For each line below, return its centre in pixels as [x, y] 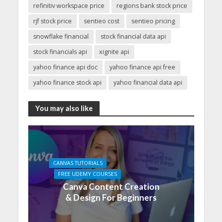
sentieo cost [101, 21]
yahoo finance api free [142, 67]
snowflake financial [61, 37]
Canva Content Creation [111, 187]
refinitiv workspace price [69, 6]
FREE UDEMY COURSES [87, 174]
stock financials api [60, 52]
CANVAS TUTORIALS [78, 163]
